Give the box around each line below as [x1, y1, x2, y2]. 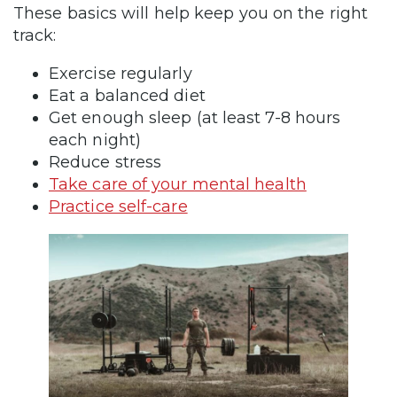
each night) [49, 129, 141, 150]
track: [13, 25, 57, 45]
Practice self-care [49, 196, 188, 216]
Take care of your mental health [49, 174, 307, 194]
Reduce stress [49, 152, 162, 172]
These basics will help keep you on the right [13, 3, 368, 23]
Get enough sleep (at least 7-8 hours [49, 107, 341, 128]
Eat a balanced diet [49, 85, 206, 105]
